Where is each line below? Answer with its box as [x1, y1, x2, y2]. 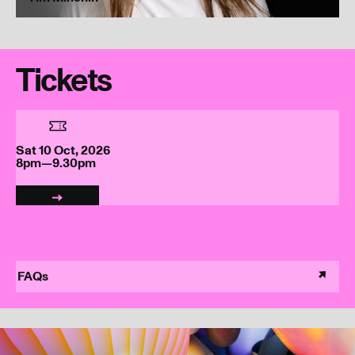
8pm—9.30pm [16, 154, 96, 172]
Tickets [16, 59, 111, 103]
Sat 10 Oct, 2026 [16, 141, 113, 159]
